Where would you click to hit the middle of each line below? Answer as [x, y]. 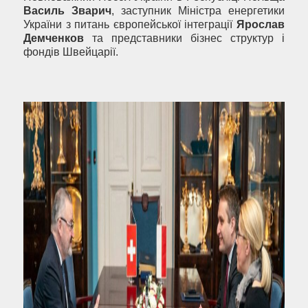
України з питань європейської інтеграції [130, 25]
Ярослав [261, 25]
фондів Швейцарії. [71, 52]
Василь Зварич [67, 11]
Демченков [54, 38]
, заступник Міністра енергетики [198, 11]
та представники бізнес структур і [184, 38]
